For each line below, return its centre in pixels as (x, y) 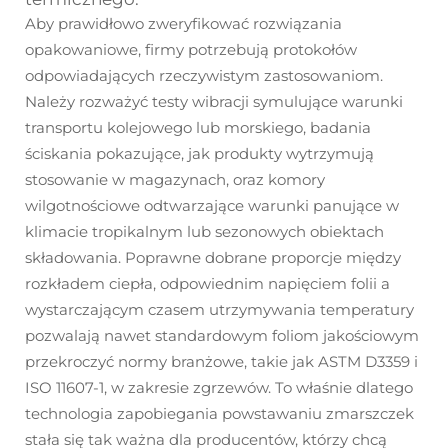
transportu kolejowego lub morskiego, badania (198, 128)
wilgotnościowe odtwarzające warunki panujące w (212, 206)
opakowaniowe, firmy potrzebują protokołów (191, 50)
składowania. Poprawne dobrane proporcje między (213, 258)
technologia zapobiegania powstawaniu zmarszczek (219, 414)
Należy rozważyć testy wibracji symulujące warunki (214, 102)
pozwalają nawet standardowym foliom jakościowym (222, 336)
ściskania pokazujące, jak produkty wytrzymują (199, 154)
